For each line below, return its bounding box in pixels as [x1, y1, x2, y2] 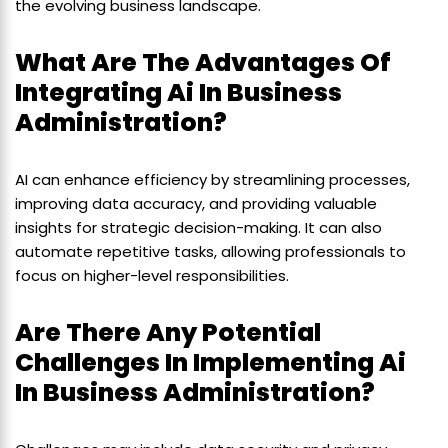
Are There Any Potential [15, 315, 321, 351]
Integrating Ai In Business [15, 75, 342, 111]
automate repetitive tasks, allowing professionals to [15, 241, 406, 263]
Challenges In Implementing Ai [15, 345, 406, 381]
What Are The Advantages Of [15, 45, 391, 81]
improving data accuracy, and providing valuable [15, 193, 377, 215]
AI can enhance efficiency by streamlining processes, [15, 169, 410, 191]
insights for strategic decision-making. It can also [15, 217, 382, 239]
